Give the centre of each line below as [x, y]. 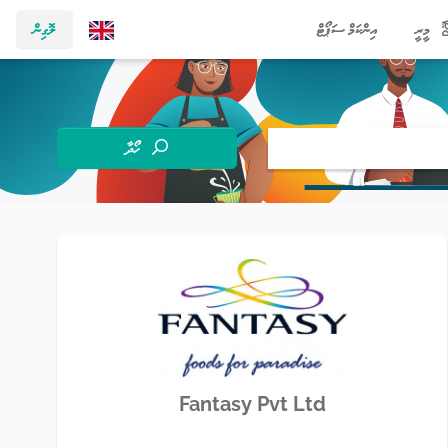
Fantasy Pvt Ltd [252, 404]
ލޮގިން [44, 29]
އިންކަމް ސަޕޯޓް [347, 29]
